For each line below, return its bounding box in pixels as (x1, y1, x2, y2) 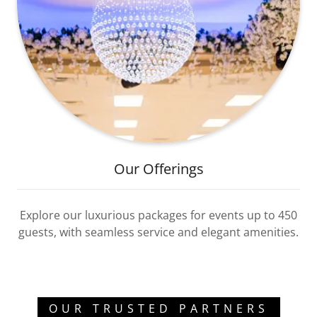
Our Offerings (113, 159, 204, 178)
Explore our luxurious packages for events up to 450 (20, 207, 297, 223)
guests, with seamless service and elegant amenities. (18, 224, 299, 240)
